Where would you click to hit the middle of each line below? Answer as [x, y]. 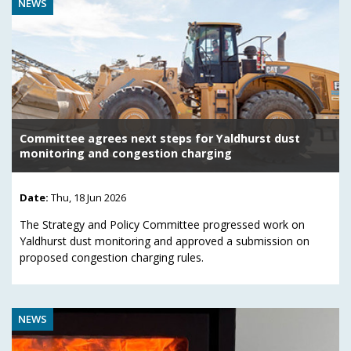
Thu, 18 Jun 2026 [89, 197]
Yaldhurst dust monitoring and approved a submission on [165, 241]
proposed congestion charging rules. [112, 257]
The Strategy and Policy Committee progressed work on [162, 224]
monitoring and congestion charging [126, 153]
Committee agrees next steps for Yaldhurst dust [160, 138]
